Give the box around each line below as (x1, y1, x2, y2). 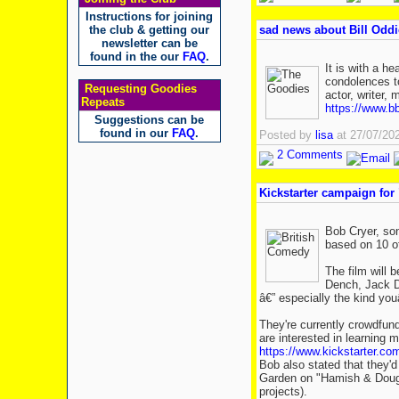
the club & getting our (89, 23, 209, 37)
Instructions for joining (85, 10, 213, 23)
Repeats (80, 95, 125, 109)
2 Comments (273, 148, 343, 161)
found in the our (89, 50, 183, 63)
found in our (100, 126, 172, 140)
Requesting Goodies (80, 82, 197, 95)
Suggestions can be (94, 113, 204, 126)
